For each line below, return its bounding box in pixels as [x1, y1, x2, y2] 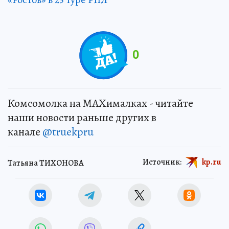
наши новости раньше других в [8, 109, 156, 125]
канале [8, 124, 42, 140]
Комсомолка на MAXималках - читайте [8, 95, 193, 111]
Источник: [143, 156, 181, 168]
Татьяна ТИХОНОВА [8, 157, 84, 169]
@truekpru [42, 124, 94, 140]
